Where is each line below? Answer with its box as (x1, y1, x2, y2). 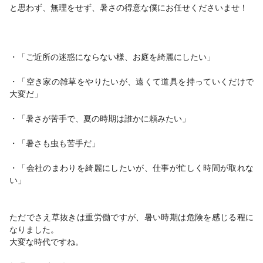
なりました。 (9, 223, 59, 235)
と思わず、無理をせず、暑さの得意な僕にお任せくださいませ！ (9, 1, 248, 13)
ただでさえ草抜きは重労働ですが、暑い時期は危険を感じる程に (9, 211, 254, 222)
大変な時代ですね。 (9, 235, 83, 247)
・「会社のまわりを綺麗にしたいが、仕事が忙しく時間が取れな (9, 161, 254, 173)
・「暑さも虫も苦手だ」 (9, 137, 100, 149)
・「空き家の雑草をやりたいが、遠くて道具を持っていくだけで (9, 75, 254, 87)
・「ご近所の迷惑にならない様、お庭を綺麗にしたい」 (9, 50, 215, 62)
